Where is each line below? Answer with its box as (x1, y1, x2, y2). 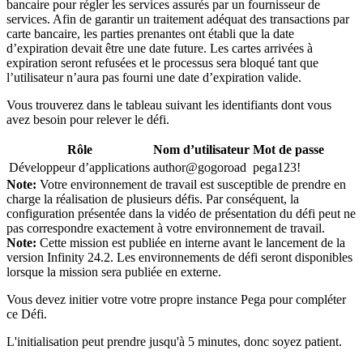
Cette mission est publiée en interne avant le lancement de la (40, 235, 345, 250)
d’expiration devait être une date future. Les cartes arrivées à (6, 41, 313, 55)
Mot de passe (253, 142, 324, 156)
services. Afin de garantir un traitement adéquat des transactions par (6, 11, 349, 26)
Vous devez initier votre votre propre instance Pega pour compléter (6, 292, 346, 306)
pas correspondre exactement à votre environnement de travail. (6, 220, 325, 235)
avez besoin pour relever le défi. (6, 112, 169, 126)
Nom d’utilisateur (153, 142, 250, 156)
